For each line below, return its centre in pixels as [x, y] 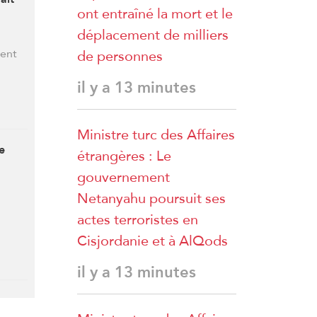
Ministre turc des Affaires [156, 134]
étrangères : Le [124, 156]
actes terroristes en [138, 219]
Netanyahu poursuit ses [151, 198]
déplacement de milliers [153, 35]
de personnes [120, 56]
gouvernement [123, 177]
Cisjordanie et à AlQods [152, 241]
